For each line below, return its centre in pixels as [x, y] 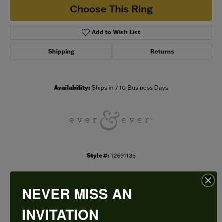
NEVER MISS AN [77, 193]
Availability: [72, 88]
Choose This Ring [111, 8]
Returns [162, 52]
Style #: [98, 156]
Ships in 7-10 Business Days [130, 88]
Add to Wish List [116, 32]
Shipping [61, 52]
